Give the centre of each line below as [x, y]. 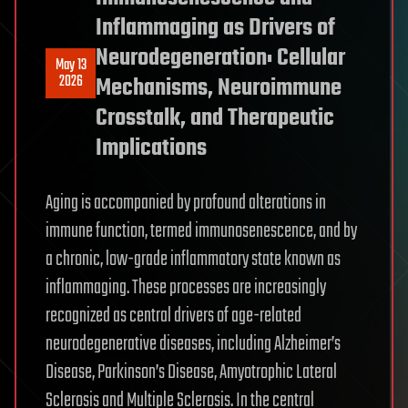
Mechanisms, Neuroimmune [219, 88]
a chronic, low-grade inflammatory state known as [193, 259]
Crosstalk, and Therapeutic [215, 118]
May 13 [71, 65]
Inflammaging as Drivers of [215, 28]
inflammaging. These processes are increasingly [186, 287]
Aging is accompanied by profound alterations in [186, 203]
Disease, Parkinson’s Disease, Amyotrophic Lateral [191, 372]
